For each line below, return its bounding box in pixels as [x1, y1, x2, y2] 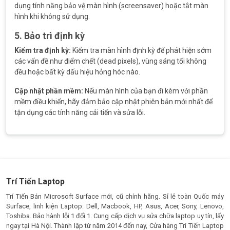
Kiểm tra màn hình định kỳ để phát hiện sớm [71, 46, 212, 54]
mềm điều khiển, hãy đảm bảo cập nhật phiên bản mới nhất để [14, 98, 213, 106]
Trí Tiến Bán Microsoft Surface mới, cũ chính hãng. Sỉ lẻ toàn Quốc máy [6, 193, 224, 200]
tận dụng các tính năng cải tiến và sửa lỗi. [14, 108, 145, 117]
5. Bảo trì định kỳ [14, 30, 85, 41]
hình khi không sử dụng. [14, 12, 90, 21]
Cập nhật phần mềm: [14, 87, 83, 95]
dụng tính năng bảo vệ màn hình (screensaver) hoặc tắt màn [14, 2, 208, 10]
